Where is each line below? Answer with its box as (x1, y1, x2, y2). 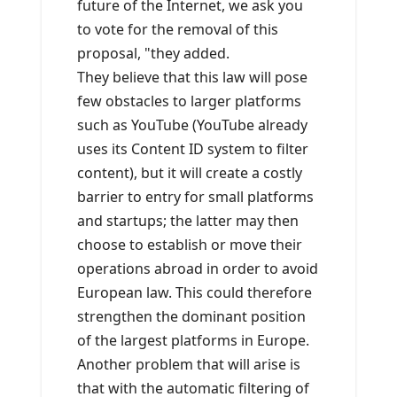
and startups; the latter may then (77, 211, 299, 231)
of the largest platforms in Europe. (77, 331, 309, 351)
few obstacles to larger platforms (77, 91, 301, 112)
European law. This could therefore (77, 283, 312, 303)
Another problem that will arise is (77, 354, 300, 375)
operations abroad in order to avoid (77, 259, 318, 279)
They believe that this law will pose (77, 67, 307, 88)
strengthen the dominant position (77, 307, 306, 327)
